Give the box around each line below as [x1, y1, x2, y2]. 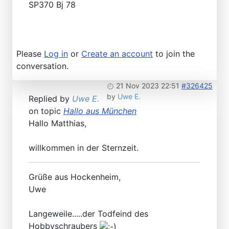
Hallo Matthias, [29, 118, 86, 129]
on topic [29, 106, 63, 117]
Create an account [81, 49, 153, 59]
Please [16, 49, 44, 59]
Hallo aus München [63, 106, 136, 117]
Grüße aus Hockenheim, [29, 172, 121, 182]
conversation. [16, 61, 68, 72]
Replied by [29, 94, 72, 104]
